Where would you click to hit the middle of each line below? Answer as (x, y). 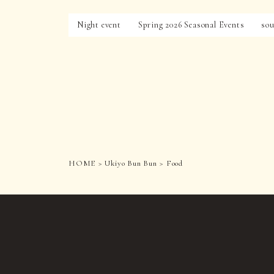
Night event (99, 24)
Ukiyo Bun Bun (131, 164)
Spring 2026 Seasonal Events (191, 24)
